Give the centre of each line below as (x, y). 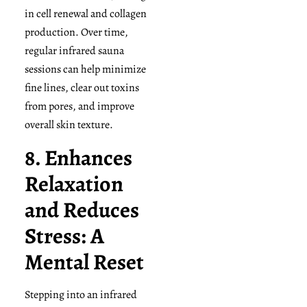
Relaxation (74, 183)
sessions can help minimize (85, 70)
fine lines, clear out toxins (82, 88)
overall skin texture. (69, 125)
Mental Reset (84, 261)
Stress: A (64, 235)
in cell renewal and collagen (85, 14)
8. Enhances (78, 157)
